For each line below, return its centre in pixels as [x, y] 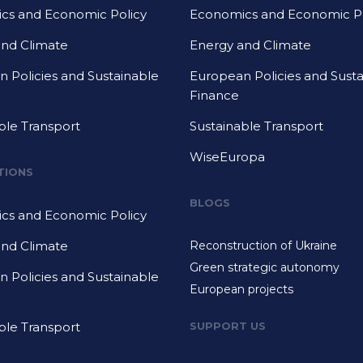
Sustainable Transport [256, 126]
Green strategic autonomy [265, 267]
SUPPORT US [228, 326]
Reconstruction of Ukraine [263, 246]
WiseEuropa [227, 157]
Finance [214, 95]
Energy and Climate [250, 45]
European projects [241, 289]
